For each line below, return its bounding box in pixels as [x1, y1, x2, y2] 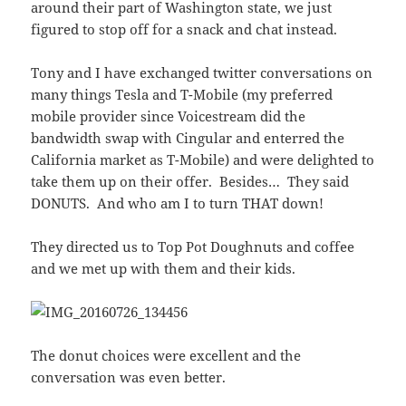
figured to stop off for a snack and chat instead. [31, 20, 338, 39]
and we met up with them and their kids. [31, 259, 296, 278]
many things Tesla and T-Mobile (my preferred [31, 85, 333, 104]
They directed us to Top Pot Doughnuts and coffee [31, 237, 355, 256]
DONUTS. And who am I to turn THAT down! [31, 194, 324, 213]
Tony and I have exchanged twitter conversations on [31, 63, 373, 82]
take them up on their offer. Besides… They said [31, 172, 350, 191]
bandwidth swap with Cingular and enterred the [31, 129, 345, 148]
